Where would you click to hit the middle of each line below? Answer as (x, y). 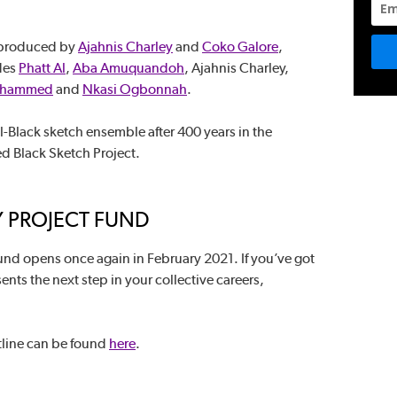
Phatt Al (42, 68)
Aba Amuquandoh (128, 68)
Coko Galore (240, 47)
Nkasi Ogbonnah (135, 89)
